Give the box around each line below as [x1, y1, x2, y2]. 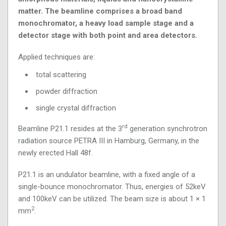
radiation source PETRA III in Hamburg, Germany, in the [18, 136, 199, 145]
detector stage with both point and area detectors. [18, 30, 197, 40]
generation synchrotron [128, 124, 207, 133]
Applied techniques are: [18, 52, 95, 62]
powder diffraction [36, 87, 97, 96]
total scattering [36, 70, 86, 79]
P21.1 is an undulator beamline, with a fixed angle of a [18, 169, 195, 179]
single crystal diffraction [36, 103, 116, 112]
